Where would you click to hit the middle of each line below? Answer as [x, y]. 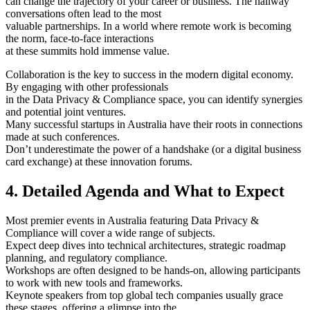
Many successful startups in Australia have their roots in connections [154, 124]
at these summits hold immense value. [88, 51]
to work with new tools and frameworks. [94, 282]
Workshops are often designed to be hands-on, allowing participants [153, 270]
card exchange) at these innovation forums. [99, 161]
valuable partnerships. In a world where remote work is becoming [148, 26]
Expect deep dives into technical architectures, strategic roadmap [146, 245]
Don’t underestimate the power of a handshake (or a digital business [153, 149]
